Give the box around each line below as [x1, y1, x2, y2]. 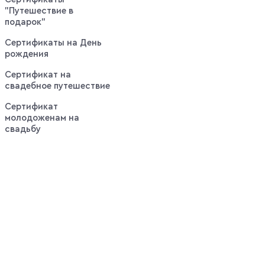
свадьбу [5, 125, 41, 134]
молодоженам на [5, 114, 79, 123]
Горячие [5, 248, 41, 259]
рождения [5, 50, 49, 59]
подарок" [5, 18, 46, 27]
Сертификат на [5, 70, 71, 80]
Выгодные [5, 195, 56, 206]
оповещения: [5, 212, 71, 223]
